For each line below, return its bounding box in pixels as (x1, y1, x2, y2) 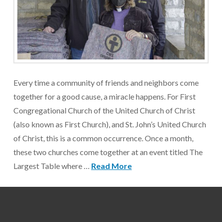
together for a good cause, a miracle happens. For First (13, 92, 196, 102)
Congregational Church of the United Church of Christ (13, 106, 195, 115)
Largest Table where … (13, 161, 91, 171)
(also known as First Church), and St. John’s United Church (13, 119, 206, 129)
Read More (91, 161, 132, 171)
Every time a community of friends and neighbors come (13, 78, 199, 88)
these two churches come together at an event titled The (13, 147, 203, 157)
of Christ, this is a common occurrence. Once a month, (13, 133, 193, 143)
